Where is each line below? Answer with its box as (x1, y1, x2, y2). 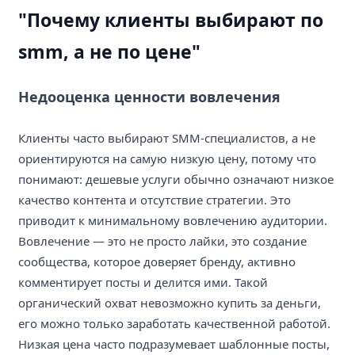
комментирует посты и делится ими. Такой (18, 273, 268, 290)
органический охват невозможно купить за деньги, (18, 294, 321, 311)
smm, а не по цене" (18, 38, 200, 64)
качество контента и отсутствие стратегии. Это (18, 191, 291, 208)
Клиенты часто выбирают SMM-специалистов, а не (18, 129, 315, 146)
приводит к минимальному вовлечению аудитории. (18, 212, 327, 228)
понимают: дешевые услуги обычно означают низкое (18, 170, 334, 187)
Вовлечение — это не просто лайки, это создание (18, 232, 307, 249)
